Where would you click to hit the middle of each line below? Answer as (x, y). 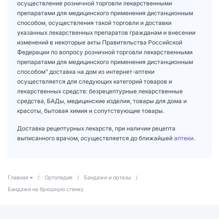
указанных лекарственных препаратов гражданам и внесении (106, 32)
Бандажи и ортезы (108, 177)
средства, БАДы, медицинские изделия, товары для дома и (102, 101)
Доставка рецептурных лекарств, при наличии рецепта (96, 128)
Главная (18, 177)
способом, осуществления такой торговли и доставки (94, 22)
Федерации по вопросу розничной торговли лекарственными (105, 52)
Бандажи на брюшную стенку (46, 189)
